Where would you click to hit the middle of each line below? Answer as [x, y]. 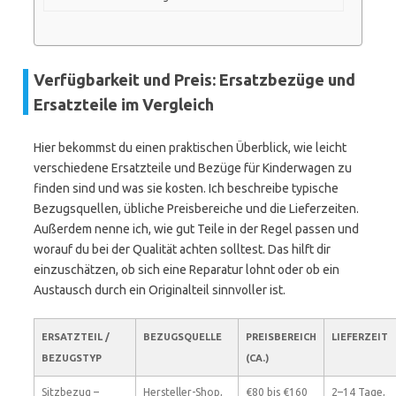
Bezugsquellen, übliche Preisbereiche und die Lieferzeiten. [196, 209]
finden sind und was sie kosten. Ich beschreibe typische [186, 188]
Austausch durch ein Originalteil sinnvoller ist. [160, 290]
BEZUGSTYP [72, 358]
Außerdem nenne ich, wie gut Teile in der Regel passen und [196, 229]
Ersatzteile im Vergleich [124, 104]
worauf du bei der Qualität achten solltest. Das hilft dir [182, 249]
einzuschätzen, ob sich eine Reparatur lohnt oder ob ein [187, 270]
